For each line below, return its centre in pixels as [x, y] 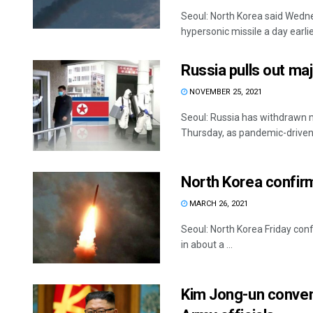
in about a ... [207, 245]
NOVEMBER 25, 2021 [225, 92]
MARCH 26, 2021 [218, 204]
